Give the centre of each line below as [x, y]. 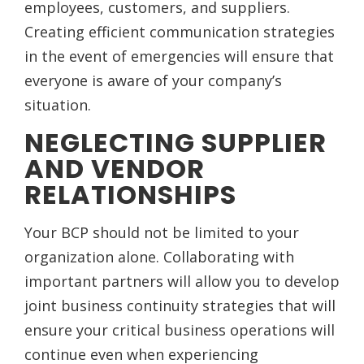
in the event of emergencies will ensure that [179, 56]
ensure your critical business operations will [180, 329]
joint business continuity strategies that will [180, 305]
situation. [58, 105]
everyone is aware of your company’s [153, 81]
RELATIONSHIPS [130, 194]
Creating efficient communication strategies [180, 32]
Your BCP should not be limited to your [162, 232]
